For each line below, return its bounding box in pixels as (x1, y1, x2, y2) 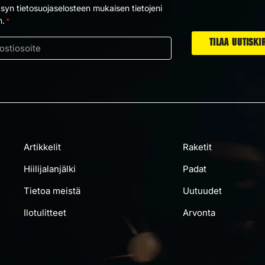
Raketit (183, 141, 212, 153)
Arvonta (183, 206, 216, 218)
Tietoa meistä (24, 185, 81, 196)
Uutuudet (183, 185, 222, 196)
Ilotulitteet (24, 206, 67, 218)
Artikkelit (24, 141, 62, 153)
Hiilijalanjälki (24, 163, 76, 174)
